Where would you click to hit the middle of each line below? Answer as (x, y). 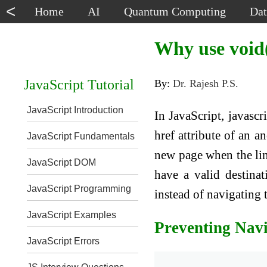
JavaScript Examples (71, 215)
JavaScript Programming (79, 189)
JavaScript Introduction (75, 110)
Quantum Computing (175, 11)
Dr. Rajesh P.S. (206, 84)
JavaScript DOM (61, 162)
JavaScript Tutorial (79, 85)
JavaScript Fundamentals (80, 136)
